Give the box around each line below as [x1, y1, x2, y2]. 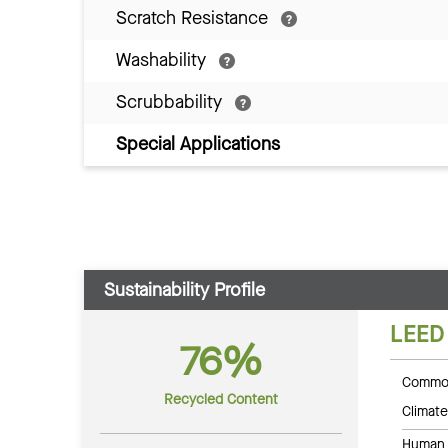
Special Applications [116, 132, 280, 157]
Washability [116, 48, 211, 73]
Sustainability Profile [104, 278, 265, 303]
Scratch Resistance [116, 6, 273, 31]
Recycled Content [163, 390, 278, 410]
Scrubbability [116, 90, 227, 115]
